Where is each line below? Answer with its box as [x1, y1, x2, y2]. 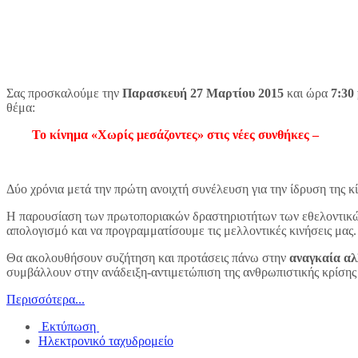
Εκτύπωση [38, 320, 99, 334]
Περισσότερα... [6, 292, 85, 307]
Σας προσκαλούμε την [6, 86, 122, 101]
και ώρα [287, 86, 331, 101]
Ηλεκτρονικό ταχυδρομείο [38, 334, 173, 348]
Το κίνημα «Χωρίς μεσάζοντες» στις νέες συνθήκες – [6, 128, 319, 142]
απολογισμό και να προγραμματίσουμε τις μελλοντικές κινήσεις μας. [6, 224, 356, 238]
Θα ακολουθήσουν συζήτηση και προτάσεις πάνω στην [6, 251, 289, 265]
